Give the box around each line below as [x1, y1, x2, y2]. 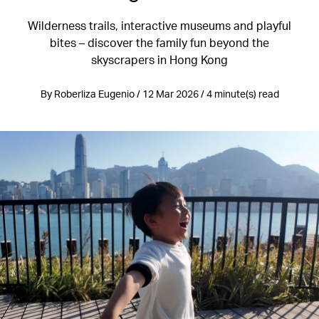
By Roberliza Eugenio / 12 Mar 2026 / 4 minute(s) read [40, 88, 279, 100]
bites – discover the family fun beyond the [50, 35, 269, 50]
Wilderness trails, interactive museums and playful [28, 18, 291, 33]
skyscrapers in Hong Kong [91, 52, 228, 67]
